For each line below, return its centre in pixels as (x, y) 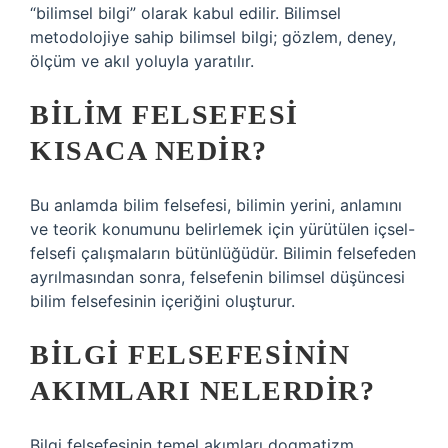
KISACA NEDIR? (149, 150)
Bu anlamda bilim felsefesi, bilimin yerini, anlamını (216, 205)
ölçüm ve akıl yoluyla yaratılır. (142, 61)
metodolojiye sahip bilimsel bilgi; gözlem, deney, (213, 37)
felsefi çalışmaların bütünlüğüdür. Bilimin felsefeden (223, 253)
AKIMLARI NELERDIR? (202, 390)
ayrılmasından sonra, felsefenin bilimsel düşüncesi (217, 277)
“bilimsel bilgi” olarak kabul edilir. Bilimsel (185, 13)
